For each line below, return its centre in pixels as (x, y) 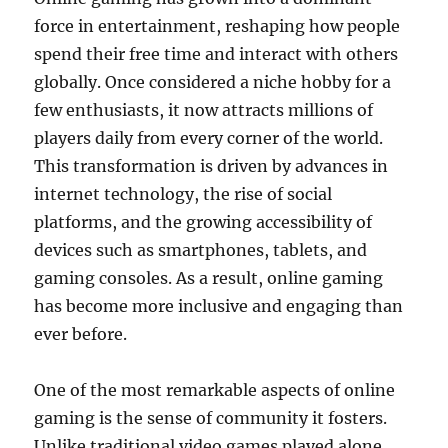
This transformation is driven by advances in (211, 166)
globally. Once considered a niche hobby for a (213, 82)
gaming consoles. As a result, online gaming (209, 278)
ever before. (81, 334)
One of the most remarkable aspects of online (215, 390)
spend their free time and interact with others (216, 54)
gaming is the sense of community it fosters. (211, 418)
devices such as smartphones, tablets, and (201, 250)
